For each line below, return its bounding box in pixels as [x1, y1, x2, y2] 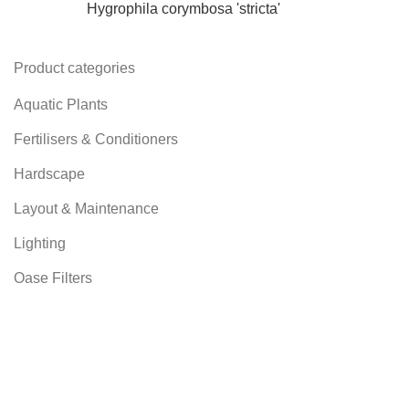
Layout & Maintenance [14, 201, 159, 216]
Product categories [14, 60, 135, 76]
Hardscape [14, 166, 85, 182]
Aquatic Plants [14, 97, 108, 112]
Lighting [14, 236, 66, 251]
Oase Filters [14, 270, 92, 286]
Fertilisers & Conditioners [14, 131, 178, 147]
